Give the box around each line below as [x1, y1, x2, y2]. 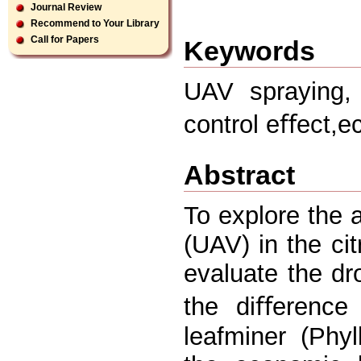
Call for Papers [31, 34, 99, 45]
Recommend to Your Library [31, 18, 160, 29]
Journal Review [31, 2, 102, 13]
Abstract [184, 159, 295, 190]
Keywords [184, 35, 315, 66]
